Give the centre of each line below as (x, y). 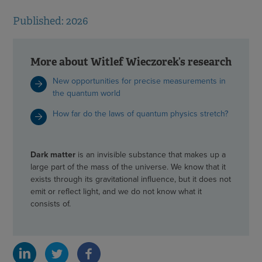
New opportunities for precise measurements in (139, 81)
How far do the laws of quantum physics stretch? (140, 113)
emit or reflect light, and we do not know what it (116, 191)
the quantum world (87, 93)
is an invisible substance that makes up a (151, 154)
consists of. (51, 204)
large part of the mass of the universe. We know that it (128, 167)
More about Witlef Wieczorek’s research (131, 62)
